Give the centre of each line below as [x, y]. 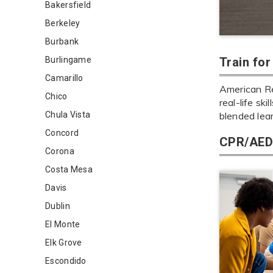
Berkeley [63, 23]
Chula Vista [68, 115]
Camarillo [64, 78]
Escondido [66, 261]
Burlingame [68, 60]
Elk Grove [64, 243]
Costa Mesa [69, 169]
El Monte [63, 224]
